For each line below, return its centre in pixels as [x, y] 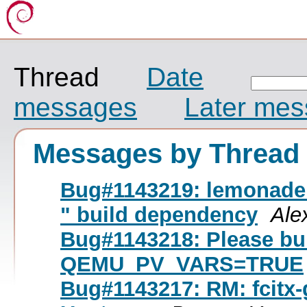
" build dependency [159, 214]
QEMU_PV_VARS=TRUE [182, 264]
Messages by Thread [166, 153]
